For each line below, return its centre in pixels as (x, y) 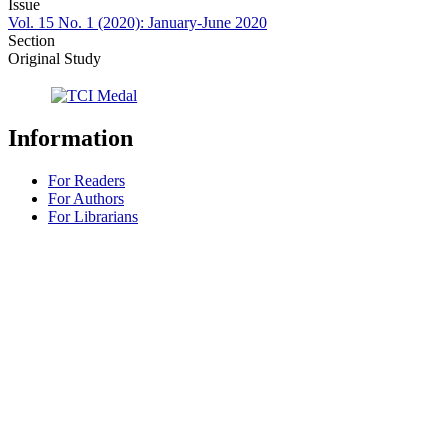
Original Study (54, 59)
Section (31, 41)
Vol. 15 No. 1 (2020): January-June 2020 (137, 23)
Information (70, 138)
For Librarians (93, 217)
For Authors (86, 199)
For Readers (86, 181)
